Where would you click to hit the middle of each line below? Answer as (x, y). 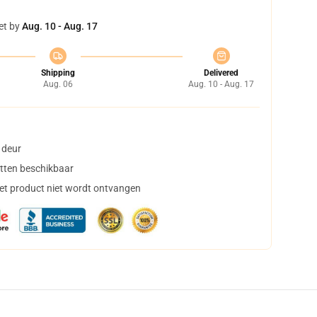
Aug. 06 (58, 84)
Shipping (58, 73)
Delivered (221, 73)
